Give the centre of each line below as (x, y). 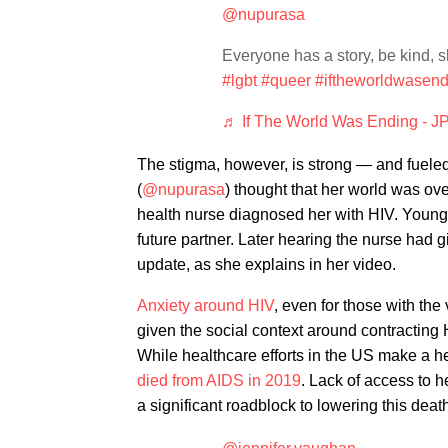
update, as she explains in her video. (266, 264)
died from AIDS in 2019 (219, 380)
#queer (286, 80)
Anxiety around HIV (205, 305)
